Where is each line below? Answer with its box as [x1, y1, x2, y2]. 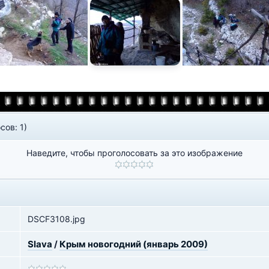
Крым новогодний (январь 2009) [59, 238, 208, 250]
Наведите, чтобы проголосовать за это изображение [26, 148, 243, 158]
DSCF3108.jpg [28, 214, 85, 224]
